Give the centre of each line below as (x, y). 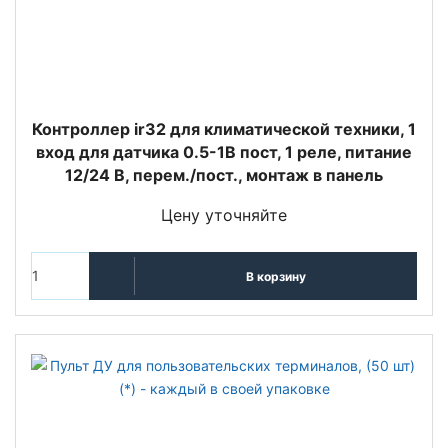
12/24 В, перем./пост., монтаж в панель (224, 175)
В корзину (275, 276)
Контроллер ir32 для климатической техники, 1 (224, 129)
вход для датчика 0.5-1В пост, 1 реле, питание (224, 152)
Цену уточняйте (224, 215)
